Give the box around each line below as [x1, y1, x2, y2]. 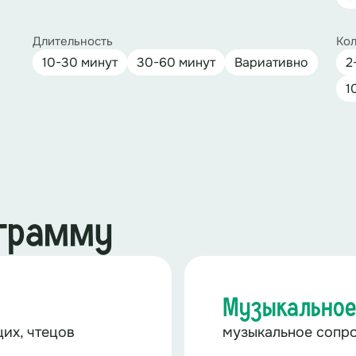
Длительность [32, 33, 113, 49]
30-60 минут [136, 54, 215, 71]
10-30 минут [41, 54, 118, 71]
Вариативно [234, 54, 308, 71]
